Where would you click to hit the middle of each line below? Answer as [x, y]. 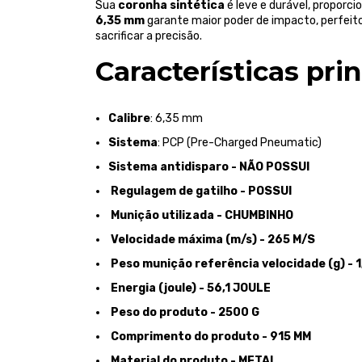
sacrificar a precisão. [149, 36]
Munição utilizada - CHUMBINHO [201, 215]
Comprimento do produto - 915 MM [210, 336]
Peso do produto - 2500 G [184, 312]
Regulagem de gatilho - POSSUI [200, 191]
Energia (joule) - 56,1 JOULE [189, 288]
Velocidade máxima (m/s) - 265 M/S [212, 239]
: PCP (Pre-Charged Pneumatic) [240, 142]
